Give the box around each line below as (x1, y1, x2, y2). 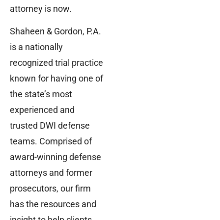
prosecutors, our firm (10, 183, 91, 194)
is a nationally (10, 42, 63, 53)
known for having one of (10, 73, 103, 84)
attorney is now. (10, 3, 72, 14)
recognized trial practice (10, 57, 103, 68)
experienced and (10, 105, 75, 115)
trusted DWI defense (10, 120, 90, 131)
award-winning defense (10, 152, 101, 163)
